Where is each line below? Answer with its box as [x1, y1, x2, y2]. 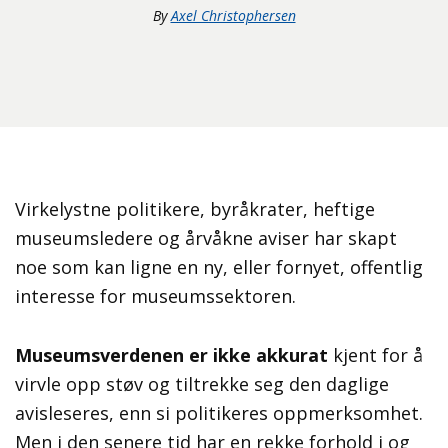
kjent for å [333, 343, 423, 368]
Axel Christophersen [170, 6, 296, 26]
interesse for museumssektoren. [15, 284, 296, 309]
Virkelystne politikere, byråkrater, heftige [15, 197, 375, 222]
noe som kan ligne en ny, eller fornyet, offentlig [15, 255, 423, 280]
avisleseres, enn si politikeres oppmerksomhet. [15, 401, 423, 426]
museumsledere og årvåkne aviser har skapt [15, 226, 397, 251]
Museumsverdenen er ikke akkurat [15, 343, 333, 368]
